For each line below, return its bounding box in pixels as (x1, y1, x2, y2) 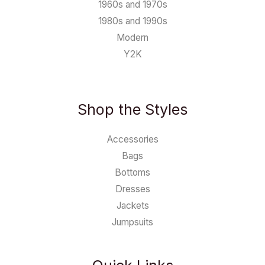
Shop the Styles (77, 101, 188, 119)
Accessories (106, 134, 159, 146)
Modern (117, 32, 148, 44)
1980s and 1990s (98, 15, 167, 27)
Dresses (115, 183, 150, 195)
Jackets (116, 200, 149, 212)
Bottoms (115, 167, 150, 179)
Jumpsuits (112, 216, 153, 228)
